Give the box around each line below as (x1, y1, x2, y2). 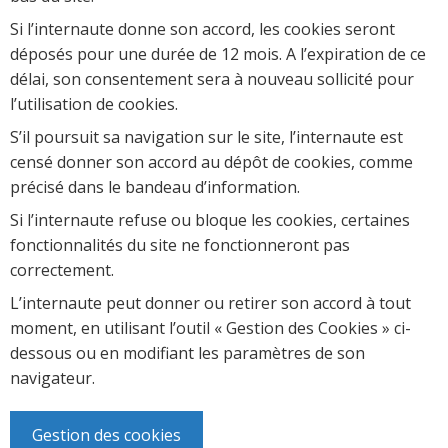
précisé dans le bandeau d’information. (10, 176, 300, 199)
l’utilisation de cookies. (10, 93, 178, 116)
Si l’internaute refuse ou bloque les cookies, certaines (10, 209, 410, 232)
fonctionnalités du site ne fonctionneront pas (10, 234, 350, 257)
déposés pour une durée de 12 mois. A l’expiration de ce (10, 43, 426, 66)
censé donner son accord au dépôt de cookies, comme (10, 151, 413, 174)
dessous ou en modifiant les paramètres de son (10, 342, 365, 365)
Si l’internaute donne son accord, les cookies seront (10, 18, 395, 41)
